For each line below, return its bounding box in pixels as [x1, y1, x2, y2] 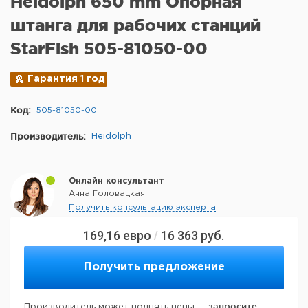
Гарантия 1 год [27, 75, 105, 83]
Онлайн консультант [69, 177, 164, 185]
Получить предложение [83, 262, 225, 272]
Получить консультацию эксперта [69, 203, 216, 211]
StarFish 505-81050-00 [10, 39, 208, 58]
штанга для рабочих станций [10, 16, 261, 34]
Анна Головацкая [69, 190, 145, 197]
